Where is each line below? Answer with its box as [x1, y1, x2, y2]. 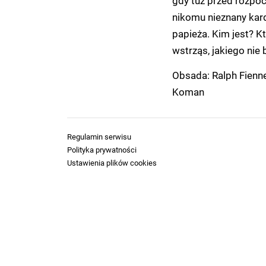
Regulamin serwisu [67, 132, 131, 141]
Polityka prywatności [67, 145, 137, 154]
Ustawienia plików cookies [67, 158, 157, 167]
